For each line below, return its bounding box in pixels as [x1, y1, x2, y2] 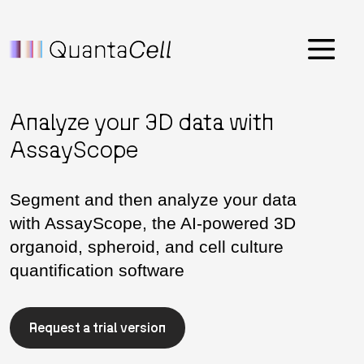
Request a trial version [29, 319, 166, 336]
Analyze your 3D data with [10, 106, 274, 136]
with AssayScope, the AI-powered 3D [10, 214, 296, 233]
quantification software [10, 261, 184, 280]
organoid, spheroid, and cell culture [10, 237, 284, 257]
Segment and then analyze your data [10, 190, 297, 210]
